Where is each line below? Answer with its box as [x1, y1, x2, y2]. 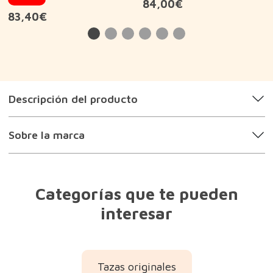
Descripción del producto [8, 92, 138, 105]
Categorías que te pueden [35, 183, 238, 204]
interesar [101, 203, 172, 223]
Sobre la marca [8, 129, 85, 142]
